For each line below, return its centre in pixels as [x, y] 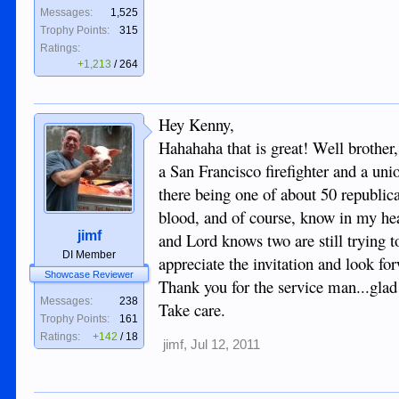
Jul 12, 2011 [226, 345]
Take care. [192, 310]
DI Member [90, 255]
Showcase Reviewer [90, 275]
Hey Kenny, [197, 125]
